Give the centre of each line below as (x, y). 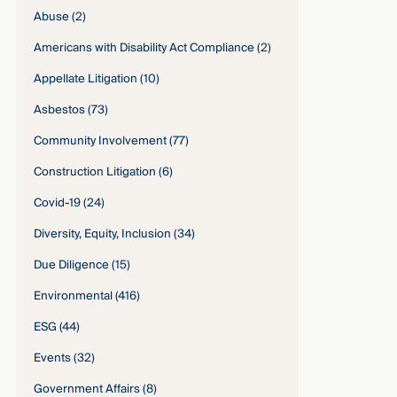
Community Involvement (101, 141)
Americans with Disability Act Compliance (144, 48)
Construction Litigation (95, 172)
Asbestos (60, 110)
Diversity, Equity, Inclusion (103, 234)
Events (53, 358)
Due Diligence (72, 265)
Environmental (74, 296)
